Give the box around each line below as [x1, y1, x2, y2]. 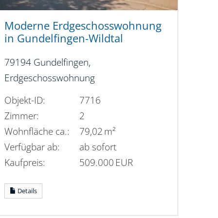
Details [16, 186, 37, 195]
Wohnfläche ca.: [4, 124, 70, 138]
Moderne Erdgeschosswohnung [4, 18, 162, 34]
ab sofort [79, 140, 117, 153]
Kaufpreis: [4, 155, 45, 169]
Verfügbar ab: [4, 140, 60, 153]
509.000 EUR [79, 155, 133, 169]
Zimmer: [4, 109, 39, 122]
